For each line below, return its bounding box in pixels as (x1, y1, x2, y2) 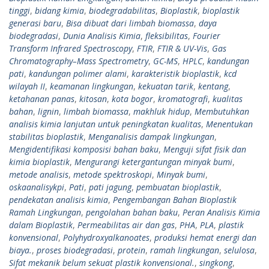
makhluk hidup (133, 105, 190, 117)
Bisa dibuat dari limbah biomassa (66, 17, 194, 29)
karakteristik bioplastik (131, 67, 219, 79)
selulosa (224, 244, 255, 256)
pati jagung (89, 181, 131, 193)
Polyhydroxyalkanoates (63, 231, 150, 243)
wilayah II (9, 80, 45, 92)
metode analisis (9, 168, 68, 180)
